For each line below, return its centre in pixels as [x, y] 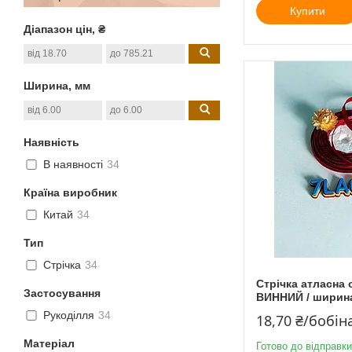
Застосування [62, 293]
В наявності [73, 165]
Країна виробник [70, 192]
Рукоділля [69, 315]
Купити [307, 11]
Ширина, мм [57, 85]
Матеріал [49, 343]
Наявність [51, 142]
